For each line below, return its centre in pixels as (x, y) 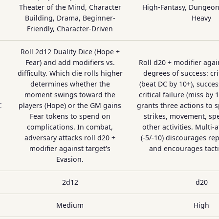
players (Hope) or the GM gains (70, 105)
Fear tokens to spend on (70, 116)
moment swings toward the (70, 95)
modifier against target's (70, 148)
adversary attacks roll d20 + (70, 138)
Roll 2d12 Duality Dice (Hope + (70, 52)
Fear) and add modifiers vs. (70, 62)
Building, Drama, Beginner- (70, 18)
